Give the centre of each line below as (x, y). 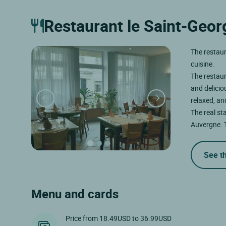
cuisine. (202, 64)
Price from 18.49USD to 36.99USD (119, 218)
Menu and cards (75, 194)
